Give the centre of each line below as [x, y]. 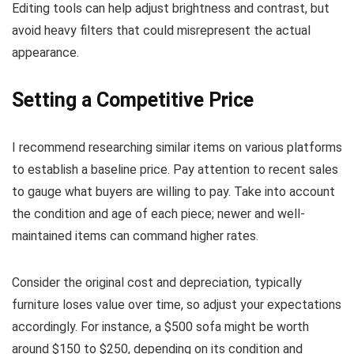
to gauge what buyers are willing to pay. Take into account [173, 192]
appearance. [45, 53]
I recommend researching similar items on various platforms [177, 148]
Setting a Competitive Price [133, 100]
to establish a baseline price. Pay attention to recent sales [175, 170]
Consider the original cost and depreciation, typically [157, 283]
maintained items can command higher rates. [135, 236]
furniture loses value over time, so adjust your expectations [177, 305]
